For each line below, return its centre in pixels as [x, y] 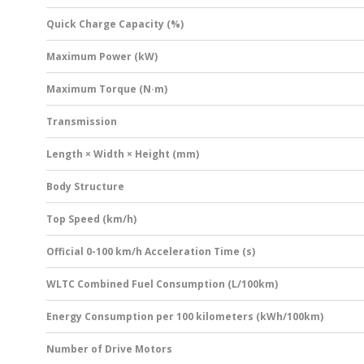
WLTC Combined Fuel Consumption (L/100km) [162, 284]
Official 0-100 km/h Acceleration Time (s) [151, 252]
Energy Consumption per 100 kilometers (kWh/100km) [185, 317]
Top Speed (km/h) [91, 219]
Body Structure [85, 187]
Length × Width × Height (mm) [123, 154]
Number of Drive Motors [109, 349]
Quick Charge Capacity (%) [115, 24]
